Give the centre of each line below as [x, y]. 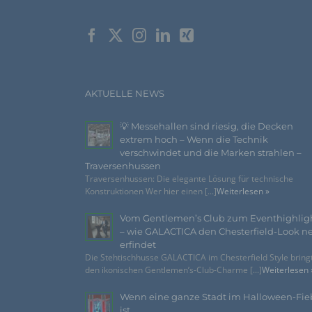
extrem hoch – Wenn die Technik [194, 140]
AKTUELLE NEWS [125, 94]
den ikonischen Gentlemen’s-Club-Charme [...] [173, 270]
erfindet [138, 245]
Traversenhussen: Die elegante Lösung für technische [189, 179]
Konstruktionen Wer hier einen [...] [151, 192]
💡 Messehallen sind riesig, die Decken [206, 126]
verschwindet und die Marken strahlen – [211, 153]
